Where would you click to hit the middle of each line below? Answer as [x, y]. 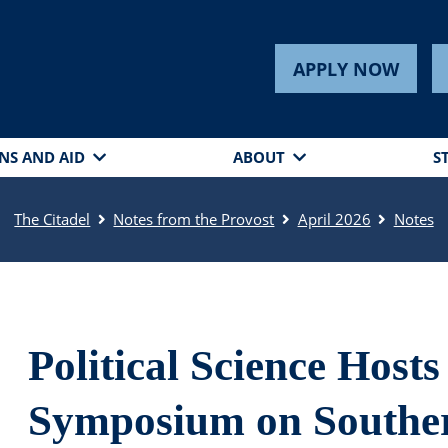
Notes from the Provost [194, 219]
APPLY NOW [346, 68]
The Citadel [52, 219]
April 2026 [334, 219]
